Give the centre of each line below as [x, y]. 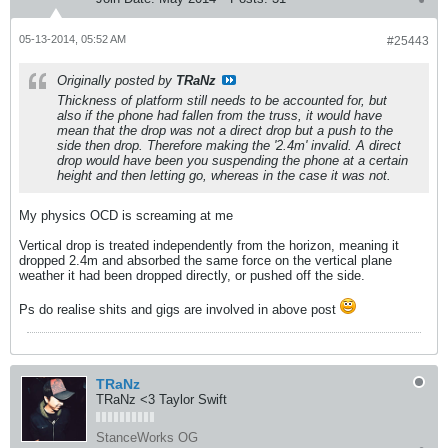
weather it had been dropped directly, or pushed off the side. [192, 275]
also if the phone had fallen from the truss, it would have [219, 115]
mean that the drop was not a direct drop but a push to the [225, 130]
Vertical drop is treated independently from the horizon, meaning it [209, 245]
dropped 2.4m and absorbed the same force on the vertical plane [205, 260]
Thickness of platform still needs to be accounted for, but [222, 100]
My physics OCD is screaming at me [126, 215]
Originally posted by [116, 80]
